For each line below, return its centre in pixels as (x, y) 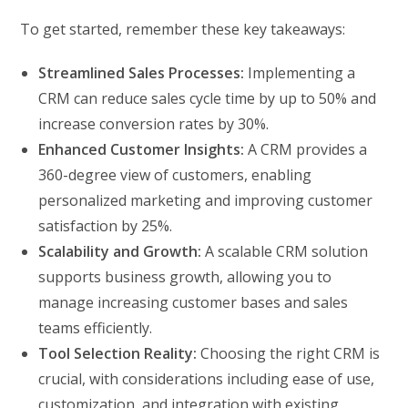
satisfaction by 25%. (106, 225)
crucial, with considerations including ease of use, (207, 378)
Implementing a (300, 72)
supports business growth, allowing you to (185, 276)
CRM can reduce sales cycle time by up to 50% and (208, 98)
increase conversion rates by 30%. (154, 123)
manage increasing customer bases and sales (194, 302)
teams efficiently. (96, 327)
